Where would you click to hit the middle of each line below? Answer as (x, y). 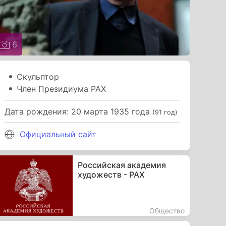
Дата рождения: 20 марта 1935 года (79, 111)
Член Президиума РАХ (62, 89)
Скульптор (38, 76)
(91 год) (165, 112)
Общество (167, 210)
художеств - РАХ (111, 174)
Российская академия (122, 165)
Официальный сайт (58, 134)
